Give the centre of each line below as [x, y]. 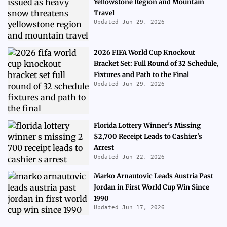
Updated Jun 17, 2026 [129, 207]
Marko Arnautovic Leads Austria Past [154, 176]
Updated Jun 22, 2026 [129, 157]
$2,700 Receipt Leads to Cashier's [148, 137]
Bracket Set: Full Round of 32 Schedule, [156, 64]
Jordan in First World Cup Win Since [152, 187]
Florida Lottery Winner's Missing [147, 125]
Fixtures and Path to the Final [141, 75]
